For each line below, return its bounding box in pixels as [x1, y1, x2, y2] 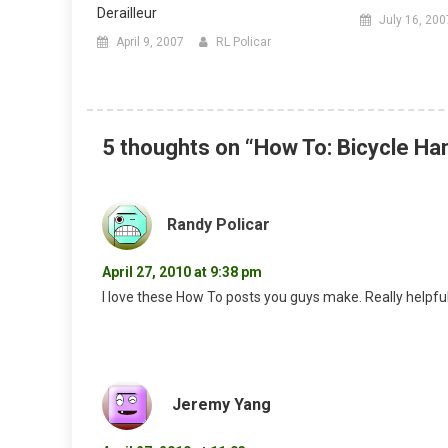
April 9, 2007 [116, 35, 184, 50]
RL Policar [216, 35, 271, 50]
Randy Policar [167, 215, 270, 235]
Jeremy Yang [172, 395, 271, 415]
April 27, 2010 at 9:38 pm [102, 264, 262, 281]
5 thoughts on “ [102, 135, 254, 161]
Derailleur [97, 5, 157, 22]
